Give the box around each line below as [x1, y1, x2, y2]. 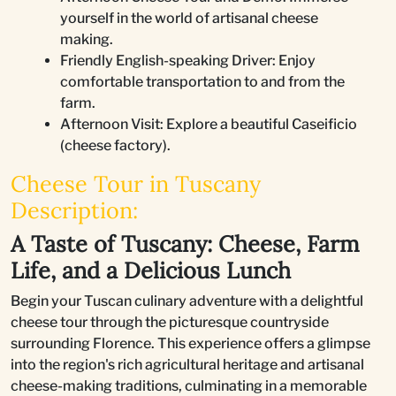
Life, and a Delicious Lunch [11, 255, 291, 285]
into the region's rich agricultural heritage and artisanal [11, 355, 364, 373]
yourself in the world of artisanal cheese [60, 9, 318, 27]
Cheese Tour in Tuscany [11, 169, 261, 198]
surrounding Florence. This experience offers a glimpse [11, 334, 370, 352]
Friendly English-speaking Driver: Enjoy [60, 51, 316, 69]
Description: [11, 195, 138, 225]
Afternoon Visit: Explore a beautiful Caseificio [60, 115, 357, 133]
